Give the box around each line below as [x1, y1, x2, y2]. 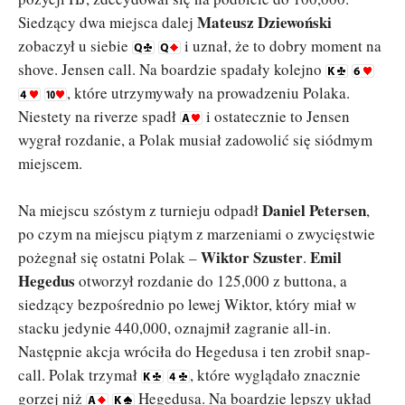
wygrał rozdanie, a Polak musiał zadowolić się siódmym [18, 129, 372, 150]
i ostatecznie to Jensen [202, 106, 350, 127]
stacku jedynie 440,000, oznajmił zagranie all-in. [18, 317, 331, 338]
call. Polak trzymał [18, 364, 141, 385]
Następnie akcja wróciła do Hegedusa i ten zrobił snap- [18, 341, 371, 362]
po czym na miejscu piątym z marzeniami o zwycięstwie [18, 223, 375, 244]
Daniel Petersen [262, 199, 366, 221]
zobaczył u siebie [18, 35, 132, 56]
